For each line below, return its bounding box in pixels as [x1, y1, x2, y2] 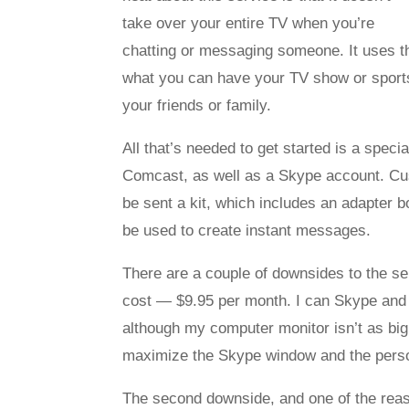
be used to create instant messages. [122, 222, 372, 239]
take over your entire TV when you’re [122, 15, 375, 32]
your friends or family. [122, 97, 272, 114]
